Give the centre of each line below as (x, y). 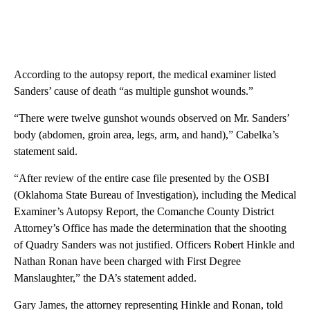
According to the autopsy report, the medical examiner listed (145, 75)
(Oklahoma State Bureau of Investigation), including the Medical (155, 195)
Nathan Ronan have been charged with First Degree (127, 262)
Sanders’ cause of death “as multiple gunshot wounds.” (134, 91)
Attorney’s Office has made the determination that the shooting (150, 228)
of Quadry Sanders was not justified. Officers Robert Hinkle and (154, 245)
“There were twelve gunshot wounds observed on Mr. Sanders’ (152, 118)
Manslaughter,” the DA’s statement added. (105, 278)
